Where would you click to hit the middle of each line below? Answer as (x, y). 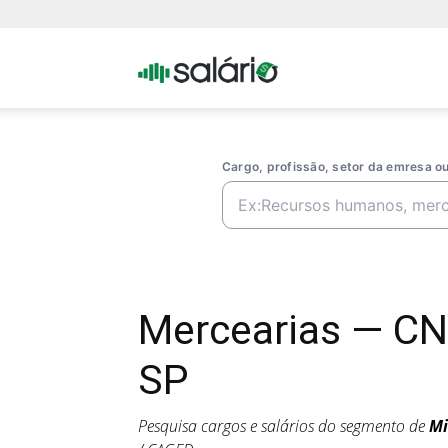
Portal (296, 66)
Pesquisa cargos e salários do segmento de (283, 426)
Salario (300, 146)
